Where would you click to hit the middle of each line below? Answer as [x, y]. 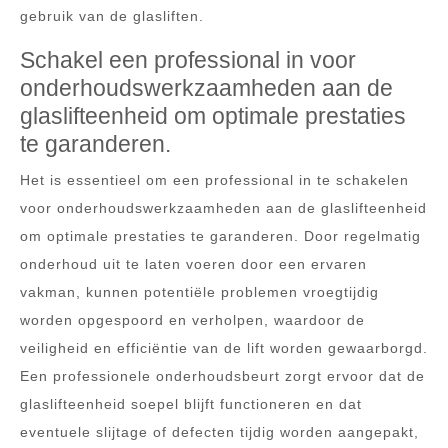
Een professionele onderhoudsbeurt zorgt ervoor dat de [222, 376]
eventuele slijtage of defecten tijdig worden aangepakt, [219, 432]
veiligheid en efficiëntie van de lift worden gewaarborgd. [224, 348]
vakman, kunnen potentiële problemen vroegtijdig [199, 292]
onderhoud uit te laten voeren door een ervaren [193, 264]
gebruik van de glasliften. [112, 16]
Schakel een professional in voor [188, 60]
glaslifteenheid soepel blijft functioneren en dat [191, 404]
